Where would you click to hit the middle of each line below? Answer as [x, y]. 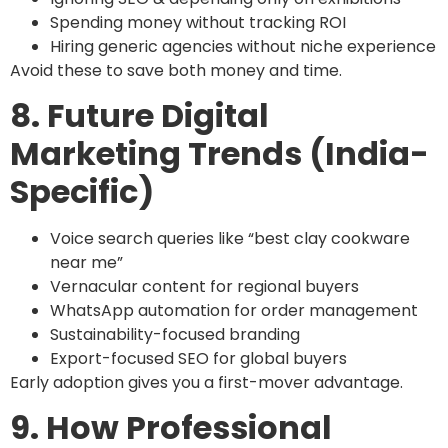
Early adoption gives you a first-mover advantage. [206, 382]
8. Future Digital [139, 115]
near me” [86, 262]
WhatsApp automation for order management [234, 310]
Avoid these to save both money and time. [176, 70]
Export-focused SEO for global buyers [198, 358]
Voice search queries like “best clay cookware [230, 238]
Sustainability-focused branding [175, 334]
